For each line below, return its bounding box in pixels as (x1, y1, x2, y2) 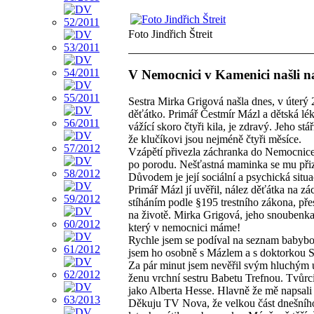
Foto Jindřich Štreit (128, 28, 212, 41)
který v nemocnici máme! (128, 221, 240, 234)
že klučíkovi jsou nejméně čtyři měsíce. (128, 133, 301, 146)
